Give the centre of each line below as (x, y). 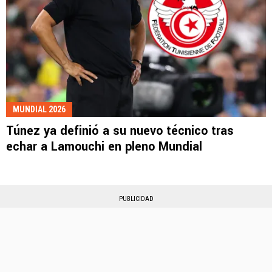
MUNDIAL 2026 (39, 110)
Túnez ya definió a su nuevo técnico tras (120, 131)
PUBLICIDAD (136, 199)
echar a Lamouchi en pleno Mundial (104, 147)
